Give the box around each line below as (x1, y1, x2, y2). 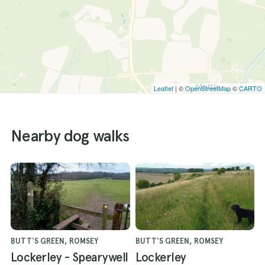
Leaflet (154, 83, 173, 93)
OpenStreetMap (185, 83, 231, 93)
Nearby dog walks (11, 126, 130, 146)
